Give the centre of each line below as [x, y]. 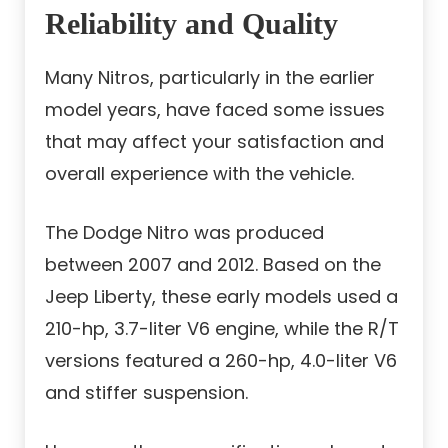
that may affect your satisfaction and [214, 142]
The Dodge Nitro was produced [184, 233]
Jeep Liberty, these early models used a [221, 297]
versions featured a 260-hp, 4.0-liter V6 [221, 361]
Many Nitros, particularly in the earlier [210, 78]
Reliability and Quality [191, 24]
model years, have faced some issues [215, 110]
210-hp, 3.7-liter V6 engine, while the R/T [222, 329]
